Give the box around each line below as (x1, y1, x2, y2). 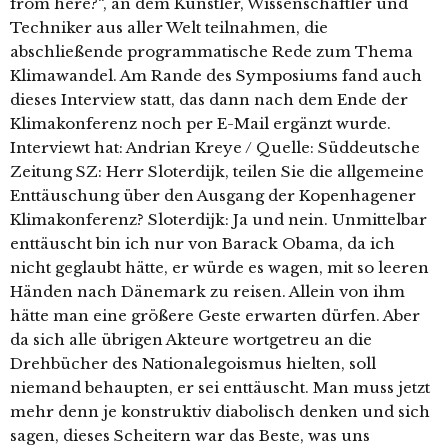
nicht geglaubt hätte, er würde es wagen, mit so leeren (10, 258, 429, 277)
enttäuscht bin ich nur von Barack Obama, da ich (10, 234, 395, 253)
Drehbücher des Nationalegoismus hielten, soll (10, 354, 376, 373)
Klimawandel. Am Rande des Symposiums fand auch (10, 66, 422, 85)
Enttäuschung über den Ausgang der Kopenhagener (10, 186, 416, 205)
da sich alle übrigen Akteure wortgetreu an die (10, 330, 372, 349)
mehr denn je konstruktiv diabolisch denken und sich (10, 402, 430, 421)
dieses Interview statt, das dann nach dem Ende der (10, 90, 408, 109)
